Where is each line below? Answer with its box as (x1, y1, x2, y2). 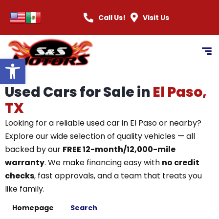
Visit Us (142, 13, 169, 22)
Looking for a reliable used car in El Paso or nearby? (5, 117, 201, 129)
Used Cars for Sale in (5, 83, 153, 102)
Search (70, 203, 97, 213)
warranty (5, 157, 44, 168)
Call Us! (98, 13, 126, 22)
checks (5, 170, 34, 181)
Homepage (12, 203, 54, 213)
